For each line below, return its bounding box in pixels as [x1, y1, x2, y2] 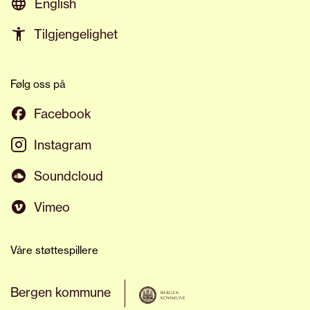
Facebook [34, 105, 91, 121]
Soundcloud [34, 167, 103, 183]
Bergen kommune [10, 284, 111, 300]
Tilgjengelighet [34, 26, 118, 42]
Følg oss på [10, 77, 65, 91]
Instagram [34, 136, 91, 152]
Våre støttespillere [10, 243, 98, 257]
